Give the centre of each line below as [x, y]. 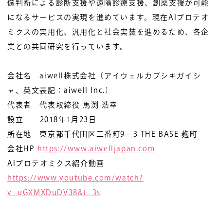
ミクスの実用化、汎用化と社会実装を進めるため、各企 [109, 32]
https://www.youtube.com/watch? [76, 178]
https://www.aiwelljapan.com [97, 149]
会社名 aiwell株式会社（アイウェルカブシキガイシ [104, 76]
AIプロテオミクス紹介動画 [56, 163]
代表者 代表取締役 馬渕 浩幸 [63, 105]
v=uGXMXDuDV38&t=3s [54, 192]
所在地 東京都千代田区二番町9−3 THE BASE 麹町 [103, 134]
